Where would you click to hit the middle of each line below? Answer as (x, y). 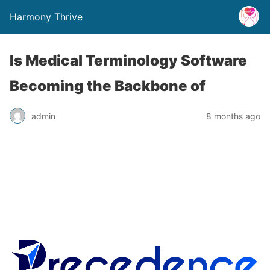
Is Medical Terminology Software (128, 61)
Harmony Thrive (46, 17)
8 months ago (233, 116)
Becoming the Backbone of (108, 86)
